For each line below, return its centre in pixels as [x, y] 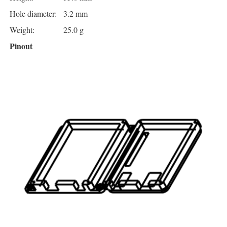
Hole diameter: [33, 14]
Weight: [22, 30]
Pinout [21, 46]
